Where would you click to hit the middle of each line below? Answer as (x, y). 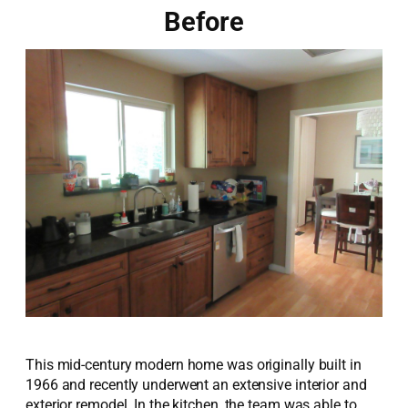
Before (204, 21)
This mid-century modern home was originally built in (194, 365)
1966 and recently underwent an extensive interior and (196, 385)
